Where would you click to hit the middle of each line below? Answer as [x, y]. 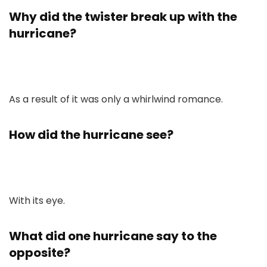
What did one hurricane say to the [113, 236]
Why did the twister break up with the [123, 17]
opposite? [40, 253]
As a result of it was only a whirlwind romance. [116, 99]
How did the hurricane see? [91, 135]
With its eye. [37, 201]
